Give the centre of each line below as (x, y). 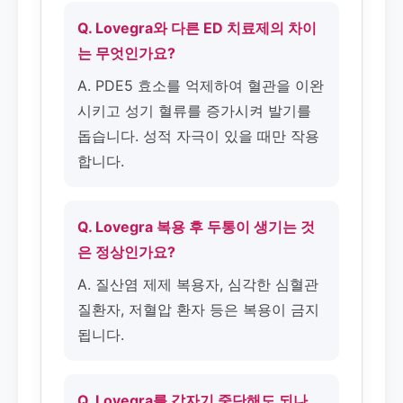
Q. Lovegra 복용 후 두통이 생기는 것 (196, 226)
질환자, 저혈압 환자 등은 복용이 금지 (198, 309)
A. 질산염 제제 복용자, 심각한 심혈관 (198, 284)
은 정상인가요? (126, 251)
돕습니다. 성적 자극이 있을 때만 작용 (198, 135)
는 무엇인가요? (126, 53)
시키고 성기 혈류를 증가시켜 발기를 (194, 110)
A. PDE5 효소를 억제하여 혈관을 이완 (201, 85)
